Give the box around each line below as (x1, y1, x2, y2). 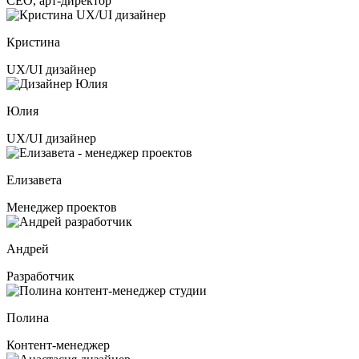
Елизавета (6, 172, 62, 187)
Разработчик (6, 268, 75, 283)
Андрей (6, 241, 49, 256)
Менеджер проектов (6, 200, 117, 214)
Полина (6, 310, 49, 325)
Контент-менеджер (6, 337, 110, 352)
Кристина (6, 34, 60, 49)
